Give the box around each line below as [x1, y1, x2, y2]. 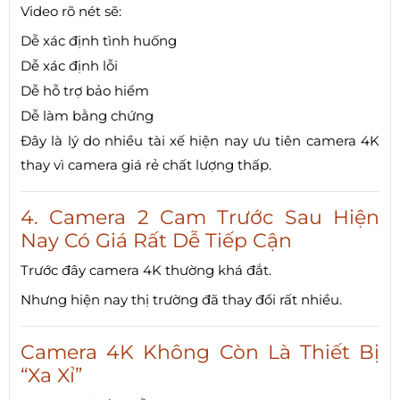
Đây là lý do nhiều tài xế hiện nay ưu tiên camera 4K [21, 131, 379, 149]
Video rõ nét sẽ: [21, 2, 121, 20]
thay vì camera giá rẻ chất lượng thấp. [21, 155, 271, 173]
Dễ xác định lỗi [21, 56, 118, 74]
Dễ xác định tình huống [21, 31, 177, 49]
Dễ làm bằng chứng [21, 106, 154, 124]
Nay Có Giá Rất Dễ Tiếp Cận [21, 228, 292, 253]
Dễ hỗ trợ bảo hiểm [21, 81, 149, 99]
